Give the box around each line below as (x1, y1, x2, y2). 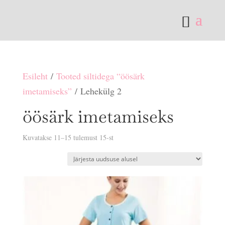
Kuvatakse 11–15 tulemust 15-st (22, 133, 114, 142)
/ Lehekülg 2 (71, 85, 122, 97)
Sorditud (113, 132, 138, 142)
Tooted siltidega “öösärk (56, 70, 145, 82)
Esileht (22, 70, 48, 82)
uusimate (113, 147, 138, 157)
